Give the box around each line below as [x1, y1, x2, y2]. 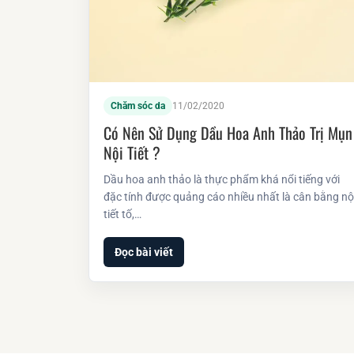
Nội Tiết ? [104, 140, 160, 164]
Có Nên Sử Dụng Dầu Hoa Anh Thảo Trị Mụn [104, 120, 352, 145]
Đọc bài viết [115, 245, 173, 258]
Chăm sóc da [111, 100, 165, 111]
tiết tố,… [104, 207, 141, 220]
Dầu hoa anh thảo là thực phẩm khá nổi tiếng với [104, 172, 340, 186]
